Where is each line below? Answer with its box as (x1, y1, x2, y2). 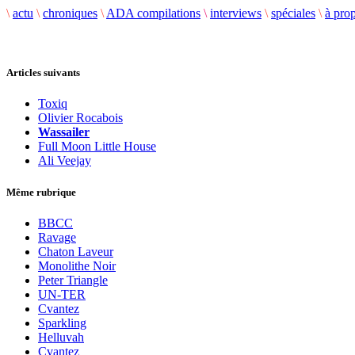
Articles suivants (6, 67, 80, 79)
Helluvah (38, 330, 84, 344)
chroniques (43, 6, 97, 20)
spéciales (271, 6, 315, 20)
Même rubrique (6, 185, 76, 198)
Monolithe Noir (38, 258, 116, 273)
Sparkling (38, 315, 86, 330)
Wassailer (38, 125, 90, 139)
